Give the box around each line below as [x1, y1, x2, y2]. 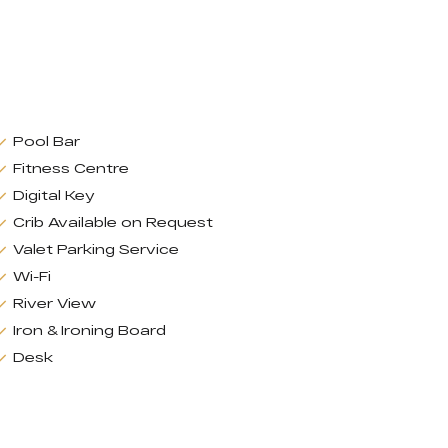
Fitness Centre [12, 159, 129, 176]
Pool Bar [12, 132, 80, 149]
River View [12, 294, 96, 311]
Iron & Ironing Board [12, 321, 166, 338]
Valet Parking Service [12, 240, 179, 257]
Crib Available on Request [12, 213, 213, 230]
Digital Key [12, 186, 95, 203]
